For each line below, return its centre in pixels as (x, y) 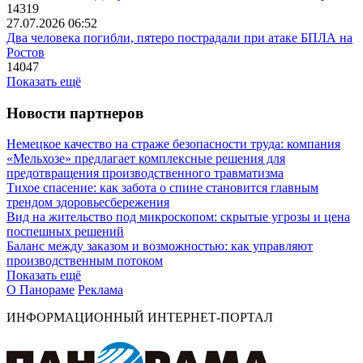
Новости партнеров (75, 113)
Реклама (100, 290)
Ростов (26, 52)
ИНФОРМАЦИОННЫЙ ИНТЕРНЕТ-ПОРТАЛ (140, 318)
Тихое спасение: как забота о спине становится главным (162, 188)
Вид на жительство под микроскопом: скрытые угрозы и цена (178, 217)
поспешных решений (65, 232)
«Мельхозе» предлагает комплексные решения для (146, 159)
